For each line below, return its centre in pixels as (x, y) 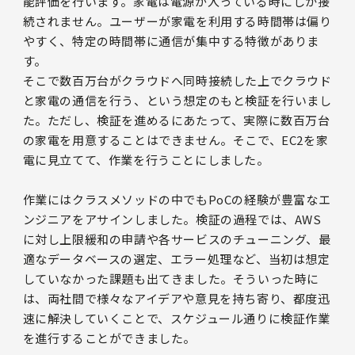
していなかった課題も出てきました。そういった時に (171, 279)
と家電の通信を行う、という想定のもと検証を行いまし (177, 101)
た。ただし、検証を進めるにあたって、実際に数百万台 (176, 120)
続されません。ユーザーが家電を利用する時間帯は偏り (177, 21)
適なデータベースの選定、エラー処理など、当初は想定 (176, 259)
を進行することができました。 (109, 338)
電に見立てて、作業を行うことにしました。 (146, 160)
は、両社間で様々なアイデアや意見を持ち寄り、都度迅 (176, 299)
